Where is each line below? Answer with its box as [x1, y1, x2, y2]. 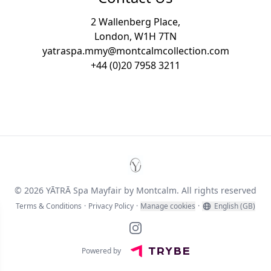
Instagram [135, 221, 183, 235]
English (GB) [214, 201, 255, 212]
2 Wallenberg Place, [91, 15, 180, 29]
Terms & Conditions [16, 201, 82, 212]
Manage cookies [140, 201, 195, 212]
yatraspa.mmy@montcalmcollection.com [42, 44, 229, 58]
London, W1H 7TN [94, 30, 177, 44]
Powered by [82, 246, 122, 256]
